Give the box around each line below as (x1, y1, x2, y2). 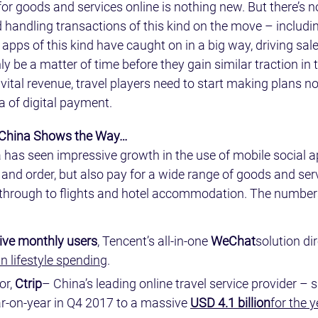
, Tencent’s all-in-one (97, 234, 211, 248)
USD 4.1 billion (190, 295, 270, 310)
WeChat (211, 234, 256, 248)
